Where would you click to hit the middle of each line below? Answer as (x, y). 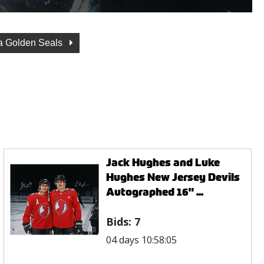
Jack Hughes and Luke (163, 162)
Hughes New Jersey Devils (173, 177)
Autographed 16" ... (155, 192)
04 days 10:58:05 (142, 240)
